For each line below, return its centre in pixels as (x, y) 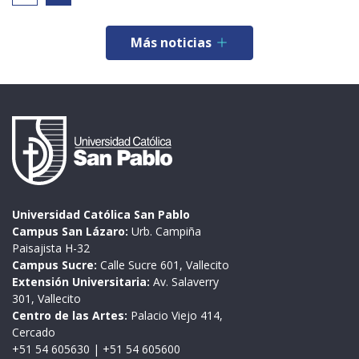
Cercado (34, 333)
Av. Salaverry (184, 282)
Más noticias (171, 43)
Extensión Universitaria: (81, 282)
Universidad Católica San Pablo (101, 215)
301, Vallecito (46, 299)
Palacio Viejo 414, (175, 316)
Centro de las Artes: (70, 316)
